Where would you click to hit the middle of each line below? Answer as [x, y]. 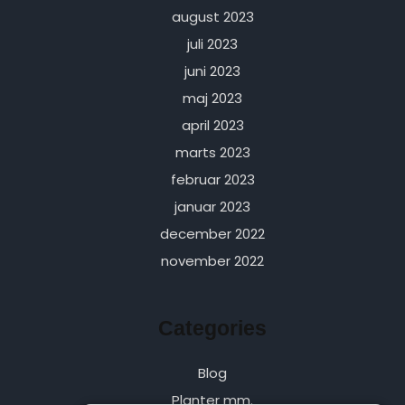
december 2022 [213, 234]
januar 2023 [213, 207]
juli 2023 [213, 44]
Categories [213, 329]
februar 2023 [212, 180]
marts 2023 [212, 153]
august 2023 [212, 17]
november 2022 [213, 261]
